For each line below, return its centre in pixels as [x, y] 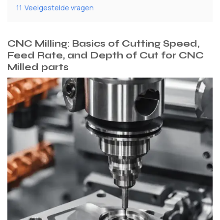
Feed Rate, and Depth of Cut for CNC [106, 55]
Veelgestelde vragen [59, 7]
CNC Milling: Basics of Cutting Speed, [103, 43]
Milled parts [38, 67]
